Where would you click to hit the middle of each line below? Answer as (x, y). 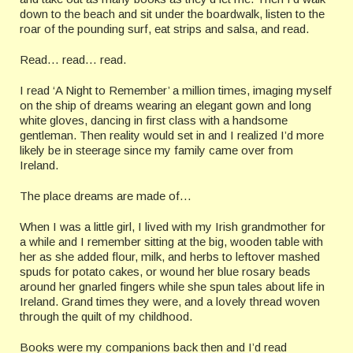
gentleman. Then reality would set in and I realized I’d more (172, 136)
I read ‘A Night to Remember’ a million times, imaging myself (176, 91)
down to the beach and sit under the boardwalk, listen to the (172, 14)
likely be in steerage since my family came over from (156, 150)
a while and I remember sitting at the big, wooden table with (171, 242)
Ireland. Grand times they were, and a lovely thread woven (170, 302)
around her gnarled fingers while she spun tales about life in (172, 287)
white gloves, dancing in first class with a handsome (154, 121)
